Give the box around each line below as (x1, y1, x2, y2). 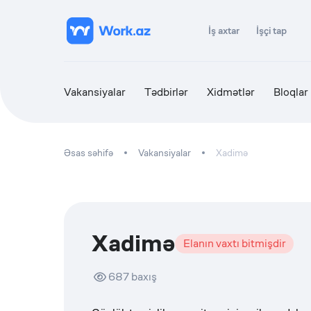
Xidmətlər (207, 85, 254, 99)
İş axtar (208, 24, 239, 37)
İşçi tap (256, 24, 287, 37)
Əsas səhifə (64, 146, 113, 159)
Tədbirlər (144, 85, 187, 99)
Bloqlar (274, 85, 308, 99)
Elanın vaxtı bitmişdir (183, 236, 285, 251)
